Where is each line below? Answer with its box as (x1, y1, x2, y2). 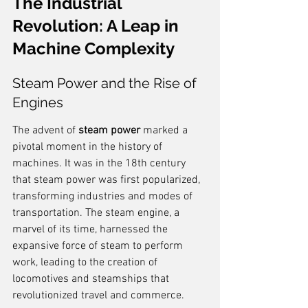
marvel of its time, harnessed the (12, 223, 170, 236)
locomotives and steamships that (12, 272, 172, 286)
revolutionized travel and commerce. (12, 289, 184, 302)
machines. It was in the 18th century (12, 157, 188, 170)
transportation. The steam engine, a (12, 206, 182, 220)
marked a (140, 124, 190, 137)
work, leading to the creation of (12, 256, 160, 269)
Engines (12, 94, 63, 111)
